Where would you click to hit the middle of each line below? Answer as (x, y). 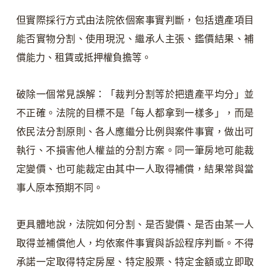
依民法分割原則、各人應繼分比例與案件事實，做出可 (135, 131)
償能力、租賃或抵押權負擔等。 (83, 57)
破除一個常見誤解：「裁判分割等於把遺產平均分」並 (135, 94)
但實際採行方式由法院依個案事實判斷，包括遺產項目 (135, 20)
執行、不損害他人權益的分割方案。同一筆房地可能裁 (135, 150)
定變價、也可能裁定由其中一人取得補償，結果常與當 (135, 169)
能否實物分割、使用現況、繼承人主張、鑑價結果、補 (135, 39)
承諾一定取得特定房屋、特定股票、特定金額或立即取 (135, 262)
